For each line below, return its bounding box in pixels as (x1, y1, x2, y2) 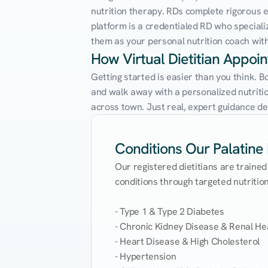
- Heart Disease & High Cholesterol (115, 235, 260, 248)
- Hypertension (115, 250, 176, 263)
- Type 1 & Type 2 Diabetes (115, 205, 224, 218)
